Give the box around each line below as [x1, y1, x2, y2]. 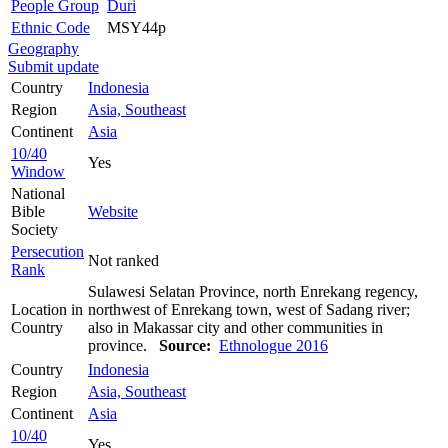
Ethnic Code [11, 18, 90, 36]
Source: [159, 336, 211, 354]
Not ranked [88, 251, 159, 269]
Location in [11, 300, 83, 318]
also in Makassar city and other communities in [88, 318, 383, 336]
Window [11, 162, 65, 180]
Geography [8, 39, 79, 57]
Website [88, 202, 138, 220]
